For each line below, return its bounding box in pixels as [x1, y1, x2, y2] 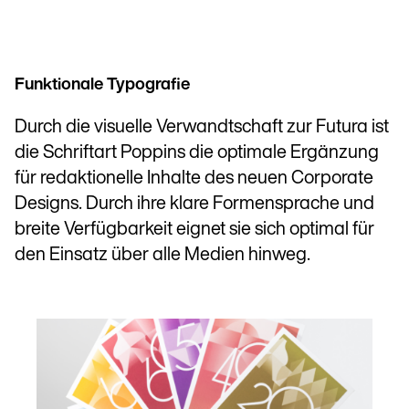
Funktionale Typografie [15, 77, 190, 95]
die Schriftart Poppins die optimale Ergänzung [15, 144, 379, 163]
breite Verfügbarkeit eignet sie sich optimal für [15, 221, 374, 240]
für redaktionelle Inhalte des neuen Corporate [15, 170, 373, 189]
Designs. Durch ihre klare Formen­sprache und [15, 195, 374, 215]
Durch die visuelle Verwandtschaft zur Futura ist [15, 119, 389, 138]
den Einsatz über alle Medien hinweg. [15, 246, 310, 266]
